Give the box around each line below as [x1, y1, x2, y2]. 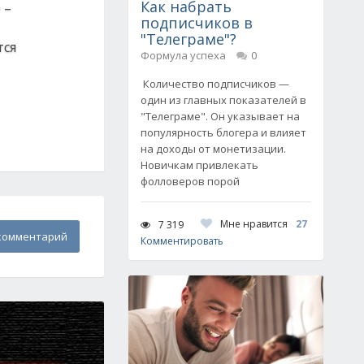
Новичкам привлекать [141, 158, 258, 172]
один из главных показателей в [141, 93, 306, 107]
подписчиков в [141, 13, 253, 32]
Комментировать [141, 234, 223, 248]
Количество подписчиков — [141, 76, 289, 91]
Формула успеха [141, 48, 226, 63]
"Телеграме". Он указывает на [141, 109, 300, 123]
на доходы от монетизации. [141, 141, 286, 156]
